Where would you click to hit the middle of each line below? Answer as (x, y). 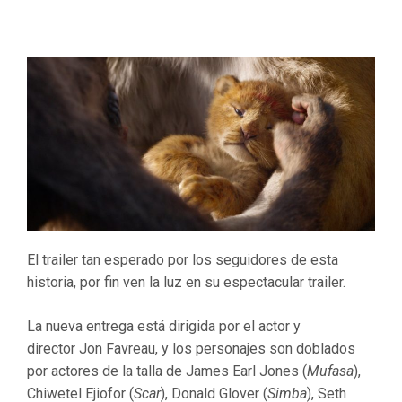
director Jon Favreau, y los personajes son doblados (191, 349)
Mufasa (330, 371)
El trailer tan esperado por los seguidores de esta (183, 260)
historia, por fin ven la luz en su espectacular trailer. (186, 282)
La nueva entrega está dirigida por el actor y (164, 326)
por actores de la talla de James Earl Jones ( (167, 371)
